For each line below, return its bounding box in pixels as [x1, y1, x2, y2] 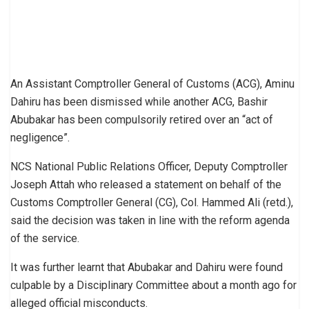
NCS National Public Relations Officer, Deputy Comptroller [10, 160, 288, 174]
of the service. [10, 232, 79, 246]
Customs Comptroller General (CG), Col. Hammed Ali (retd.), [10, 196, 293, 210]
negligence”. [10, 131, 70, 145]
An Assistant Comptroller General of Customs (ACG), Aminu [10, 77, 295, 91]
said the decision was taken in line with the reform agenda [10, 214, 290, 228]
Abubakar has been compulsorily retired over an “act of [10, 113, 273, 127]
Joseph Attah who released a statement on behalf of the [10, 178, 281, 192]
